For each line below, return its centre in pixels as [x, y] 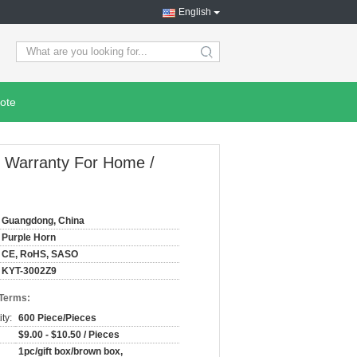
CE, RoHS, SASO [40, 254]
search [220, 58]
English [195, 12]
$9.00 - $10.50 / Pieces [69, 335]
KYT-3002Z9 [29, 271]
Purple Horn [29, 237]
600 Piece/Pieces [57, 318]
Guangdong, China [43, 221]
